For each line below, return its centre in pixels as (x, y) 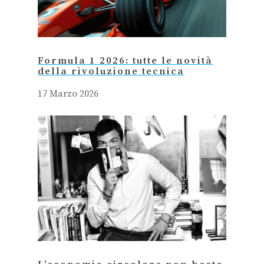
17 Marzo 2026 (68, 93)
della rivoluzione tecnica (111, 71)
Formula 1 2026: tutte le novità (125, 61)
